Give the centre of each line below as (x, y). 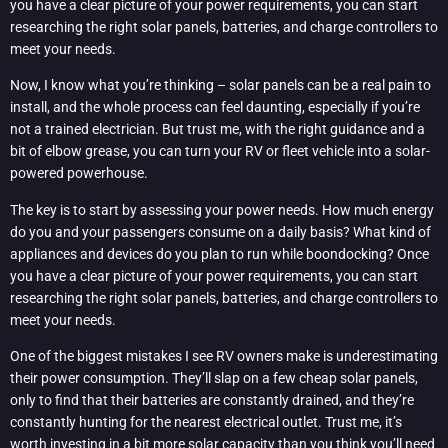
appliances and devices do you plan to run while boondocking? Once (219, 253)
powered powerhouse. (79, 173)
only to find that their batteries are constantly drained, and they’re (212, 399)
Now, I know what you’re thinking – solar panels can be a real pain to (220, 85)
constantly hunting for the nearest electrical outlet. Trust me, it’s (206, 421)
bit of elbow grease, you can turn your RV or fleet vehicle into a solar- (220, 151)
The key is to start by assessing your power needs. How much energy (222, 209)
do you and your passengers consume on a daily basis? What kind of (220, 231)
